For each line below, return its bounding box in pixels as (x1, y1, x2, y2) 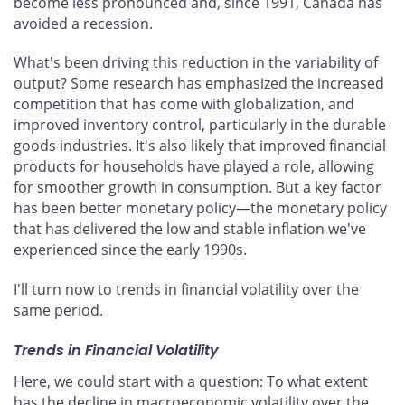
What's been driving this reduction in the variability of (14, 52, 378, 73)
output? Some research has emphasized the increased (14, 73, 384, 94)
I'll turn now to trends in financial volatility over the (14, 279, 359, 300)
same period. (14, 300, 103, 321)
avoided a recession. (14, 13, 153, 33)
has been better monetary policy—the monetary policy (14, 198, 387, 219)
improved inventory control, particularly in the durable (14, 115, 386, 136)
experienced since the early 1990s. (14, 240, 247, 260)
